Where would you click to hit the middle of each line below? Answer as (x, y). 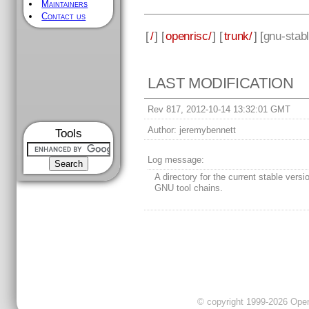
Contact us (64, 16)
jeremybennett (207, 130)
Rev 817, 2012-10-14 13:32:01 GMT (219, 110)
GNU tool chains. (189, 188)
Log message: (176, 160)
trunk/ (238, 36)
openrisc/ (189, 36)
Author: (162, 130)
